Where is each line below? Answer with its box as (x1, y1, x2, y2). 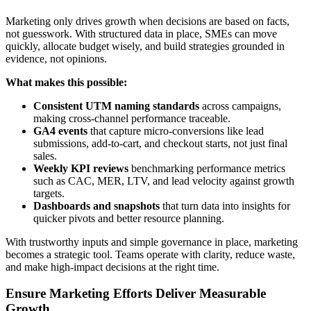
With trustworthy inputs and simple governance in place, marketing (6, 235, 298, 248)
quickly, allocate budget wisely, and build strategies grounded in (6, 40, 285, 52)
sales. (33, 149, 57, 162)
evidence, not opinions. (6, 52, 107, 65)
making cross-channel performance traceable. (33, 112, 230, 124)
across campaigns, (199, 99, 281, 112)
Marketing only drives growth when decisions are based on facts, (6, 15, 289, 27)
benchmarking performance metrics (128, 162, 285, 174)
